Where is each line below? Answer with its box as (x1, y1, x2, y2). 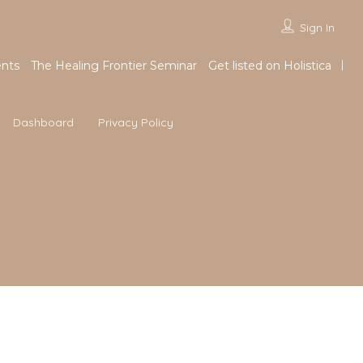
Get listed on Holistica (207, 58, 331, 73)
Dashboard (13, 115, 74, 130)
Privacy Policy (98, 115, 173, 130)
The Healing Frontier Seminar (30, 58, 197, 73)
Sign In (299, 20, 335, 35)
